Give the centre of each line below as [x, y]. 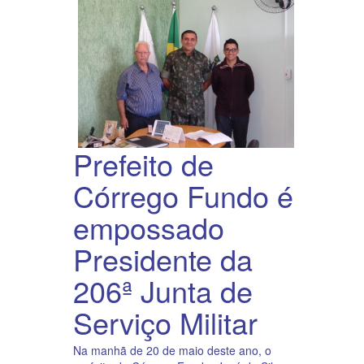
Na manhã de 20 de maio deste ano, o [172, 351]
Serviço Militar [165, 323]
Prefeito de [143, 164]
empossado [149, 227]
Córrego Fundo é [183, 196]
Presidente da [163, 259]
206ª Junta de [163, 291]
